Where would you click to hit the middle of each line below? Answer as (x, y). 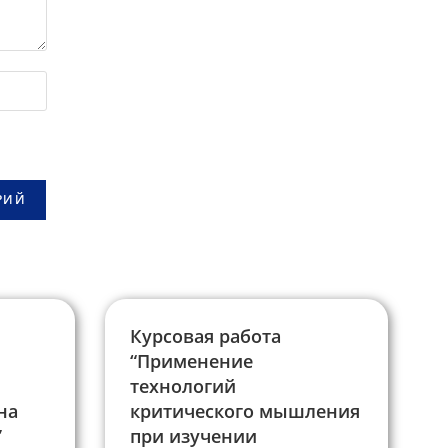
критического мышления (244, 411)
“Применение (191, 361)
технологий (182, 386)
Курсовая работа (205, 336)
